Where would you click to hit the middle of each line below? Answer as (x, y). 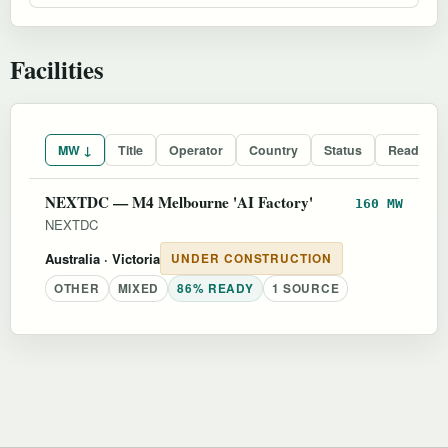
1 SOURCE (305, 288)
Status (343, 149)
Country (273, 149)
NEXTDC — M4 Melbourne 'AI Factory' (179, 201)
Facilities (57, 68)
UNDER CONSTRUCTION (252, 258)
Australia (72, 258)
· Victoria (130, 258)
